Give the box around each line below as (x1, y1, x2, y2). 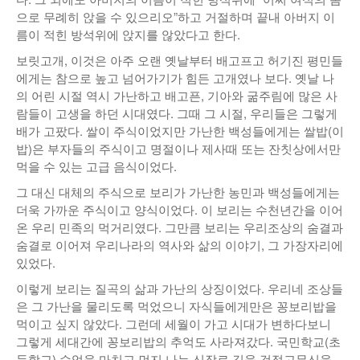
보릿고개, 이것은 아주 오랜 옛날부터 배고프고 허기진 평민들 (16, 51, 343, 68)
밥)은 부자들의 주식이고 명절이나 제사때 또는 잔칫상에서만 (16, 140, 341, 157)
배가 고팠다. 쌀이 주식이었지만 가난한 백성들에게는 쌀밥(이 (16, 122, 344, 139)
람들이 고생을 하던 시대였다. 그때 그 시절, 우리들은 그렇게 (16, 104, 337, 121)
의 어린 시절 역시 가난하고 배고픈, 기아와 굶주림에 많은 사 (16, 87, 337, 104)
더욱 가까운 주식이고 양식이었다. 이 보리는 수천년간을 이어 (16, 201, 343, 218)
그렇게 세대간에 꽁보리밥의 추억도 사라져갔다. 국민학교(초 (16, 333, 341, 350)
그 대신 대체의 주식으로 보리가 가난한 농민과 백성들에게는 (16, 183, 340, 200)
